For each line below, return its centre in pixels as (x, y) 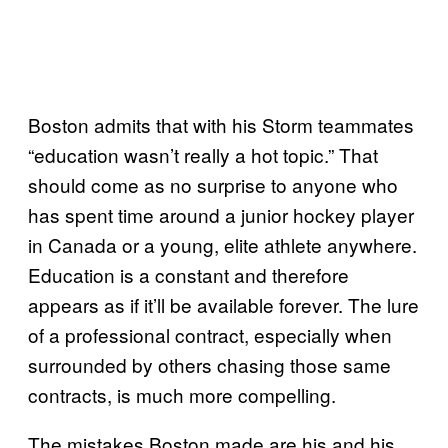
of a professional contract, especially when (210, 334)
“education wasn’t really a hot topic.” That (203, 154)
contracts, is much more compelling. (182, 394)
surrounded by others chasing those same (209, 364)
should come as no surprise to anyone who (213, 184)
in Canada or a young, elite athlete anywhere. (222, 244)
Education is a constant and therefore (188, 274)
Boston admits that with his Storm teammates (221, 124)
